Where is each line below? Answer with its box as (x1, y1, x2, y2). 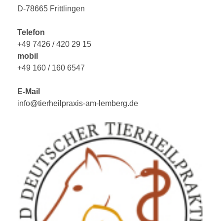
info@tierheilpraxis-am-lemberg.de (17, 99, 138, 108)
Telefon (17, 28, 45, 37)
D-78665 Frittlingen (17, 4, 85, 13)
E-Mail (17, 87, 40, 96)
